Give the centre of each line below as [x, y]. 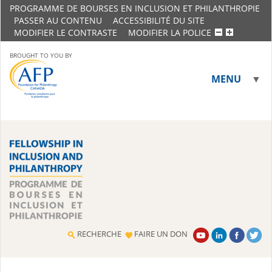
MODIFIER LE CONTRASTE [66, 32]
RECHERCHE [99, 234]
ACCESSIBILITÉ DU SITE [159, 20]
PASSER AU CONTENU [58, 20]
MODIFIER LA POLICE [170, 32]
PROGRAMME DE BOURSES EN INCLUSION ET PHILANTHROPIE [135, 8]
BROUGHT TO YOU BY [41, 55]
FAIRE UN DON [161, 234]
